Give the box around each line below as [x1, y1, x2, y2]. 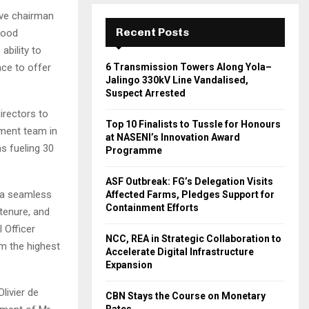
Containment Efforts [106, 202, 199, 213]
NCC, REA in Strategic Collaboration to [106, 233, 281, 244]
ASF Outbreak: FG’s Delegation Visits [106, 176, 273, 187]
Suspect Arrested [106, 88, 186, 99]
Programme [106, 145, 162, 156]
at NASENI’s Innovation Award [106, 132, 240, 143]
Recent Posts [116, 26, 189, 39]
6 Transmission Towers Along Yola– [106, 61, 272, 72]
